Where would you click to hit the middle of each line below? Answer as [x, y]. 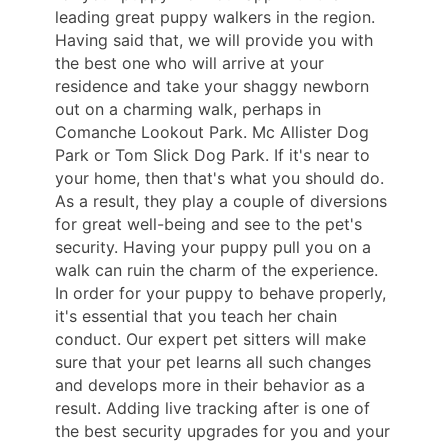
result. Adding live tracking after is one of [212, 407]
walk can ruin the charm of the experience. [216, 269]
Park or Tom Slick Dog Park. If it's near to [212, 154]
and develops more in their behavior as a [210, 384]
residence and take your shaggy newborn [212, 85]
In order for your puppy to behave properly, [220, 292]
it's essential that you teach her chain [196, 315]
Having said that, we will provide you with [214, 39]
